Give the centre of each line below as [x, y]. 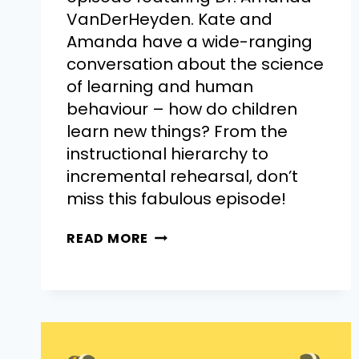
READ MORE [108, 238]
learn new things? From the [177, 131]
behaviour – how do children [182, 109]
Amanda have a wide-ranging [190, 41]
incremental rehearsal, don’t [182, 176]
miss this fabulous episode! [176, 198]
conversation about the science [195, 64]
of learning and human [160, 86]
